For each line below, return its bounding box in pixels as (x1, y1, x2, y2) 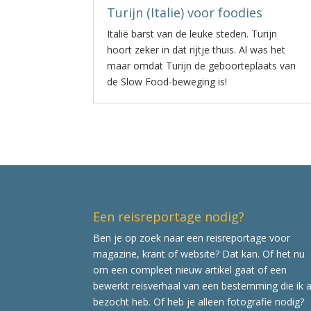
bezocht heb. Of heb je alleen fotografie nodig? (93, 294, 305, 308)
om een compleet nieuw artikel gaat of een (93, 262, 287, 276)
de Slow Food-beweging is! (107, 75, 228, 88)
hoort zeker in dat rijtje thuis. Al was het (107, 43, 286, 56)
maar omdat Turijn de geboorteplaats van (107, 59, 296, 72)
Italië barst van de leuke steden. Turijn (107, 27, 278, 40)
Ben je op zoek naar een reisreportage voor (93, 230, 291, 244)
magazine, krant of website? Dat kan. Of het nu (93, 246, 305, 260)
